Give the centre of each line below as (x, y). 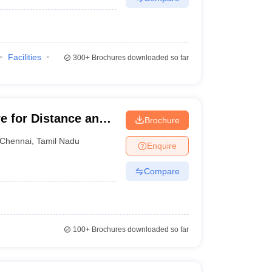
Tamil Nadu (58, 141)
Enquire (161, 145)
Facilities (24, 57)
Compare (161, 171)
